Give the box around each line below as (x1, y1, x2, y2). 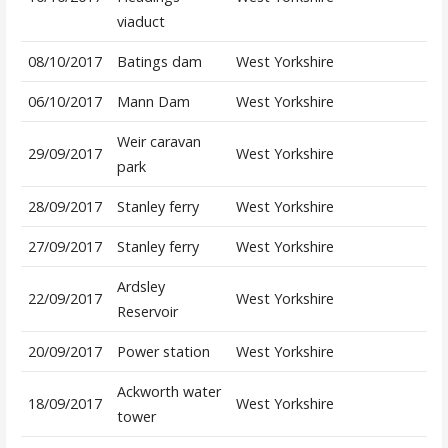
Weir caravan (116, 132, 201, 152)
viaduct (116, 12, 165, 32)
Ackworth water (116, 382, 221, 402)
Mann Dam (116, 92, 190, 112)
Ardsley (116, 277, 165, 297)
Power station (116, 342, 210, 362)
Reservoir (116, 302, 178, 322)
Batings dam (116, 52, 202, 72)
